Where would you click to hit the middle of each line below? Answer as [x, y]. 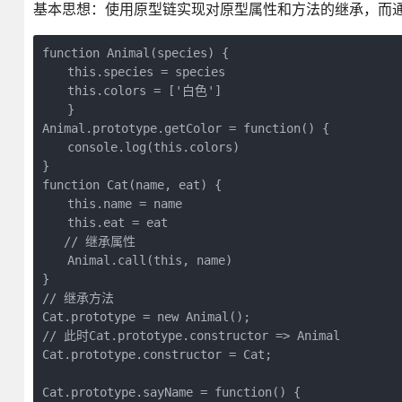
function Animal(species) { [135, 53]
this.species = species [133, 72]
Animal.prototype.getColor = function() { [185, 128]
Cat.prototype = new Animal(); [146, 317]
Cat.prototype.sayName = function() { [171, 392]
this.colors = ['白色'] [131, 91]
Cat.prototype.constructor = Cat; [157, 354]
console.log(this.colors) [140, 147]
